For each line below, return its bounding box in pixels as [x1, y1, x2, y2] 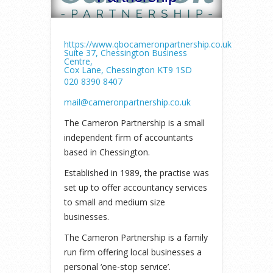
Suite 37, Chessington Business [64, 47, 187, 59]
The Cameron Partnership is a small [64, 117, 205, 129]
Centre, [64, 55, 93, 68]
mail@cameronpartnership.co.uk [64, 96, 191, 108]
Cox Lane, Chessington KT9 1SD [64, 64, 192, 76]
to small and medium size [64, 196, 165, 208]
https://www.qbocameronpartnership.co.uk [64, 38, 232, 51]
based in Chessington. [64, 146, 150, 158]
